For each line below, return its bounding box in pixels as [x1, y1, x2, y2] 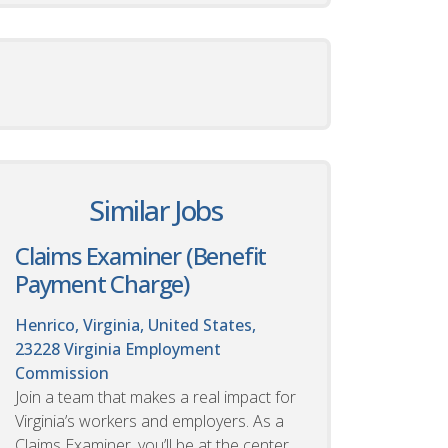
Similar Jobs [89, 190, 223, 229]
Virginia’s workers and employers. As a [15, 409, 284, 432]
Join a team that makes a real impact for [15, 385, 296, 408]
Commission [15, 361, 109, 384]
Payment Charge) [15, 266, 190, 300]
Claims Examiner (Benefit [15, 238, 267, 272]
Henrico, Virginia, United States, [15, 313, 256, 336]
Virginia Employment [64, 337, 221, 360]
